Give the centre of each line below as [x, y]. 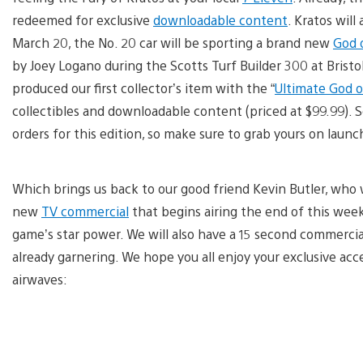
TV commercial [85, 211]
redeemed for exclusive [83, 19]
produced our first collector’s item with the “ [143, 88]
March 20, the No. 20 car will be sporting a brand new [173, 42]
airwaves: [40, 279]
